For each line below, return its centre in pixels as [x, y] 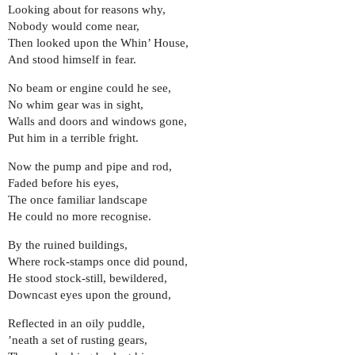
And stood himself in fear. [72, 60]
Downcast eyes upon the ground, [90, 295]
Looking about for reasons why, [87, 10]
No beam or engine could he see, [90, 88]
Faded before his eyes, [63, 183]
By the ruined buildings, [68, 245]
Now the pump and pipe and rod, [90, 167]
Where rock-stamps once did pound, [98, 262]
